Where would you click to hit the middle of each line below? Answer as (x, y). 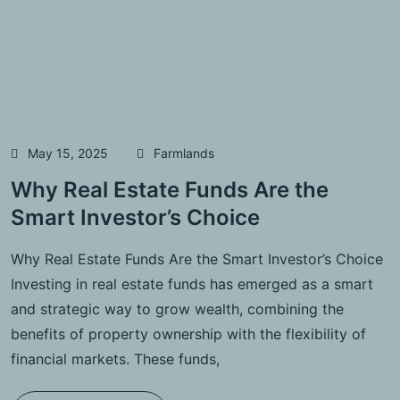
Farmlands (184, 153)
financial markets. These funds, (115, 359)
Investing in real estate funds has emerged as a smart (192, 284)
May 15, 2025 (68, 153)
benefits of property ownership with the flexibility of (188, 334)
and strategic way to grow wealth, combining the (177, 309)
